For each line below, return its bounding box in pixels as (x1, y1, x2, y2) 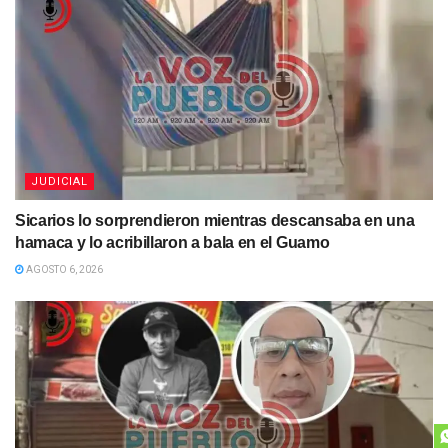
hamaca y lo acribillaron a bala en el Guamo (15, 234, 330, 252)
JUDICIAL (31, 175, 88, 189)
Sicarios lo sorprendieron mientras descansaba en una (15, 212, 415, 230)
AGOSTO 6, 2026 (24, 264, 103, 276)
